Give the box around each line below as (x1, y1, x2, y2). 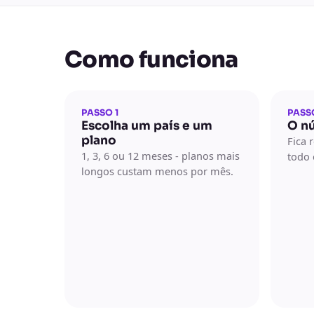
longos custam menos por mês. (81, 164, 233, 178)
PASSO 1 (81, 107, 118, 118)
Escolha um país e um (81, 118, 212, 133)
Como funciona (64, 46, 238, 74)
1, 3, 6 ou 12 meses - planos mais (81, 149, 240, 163)
